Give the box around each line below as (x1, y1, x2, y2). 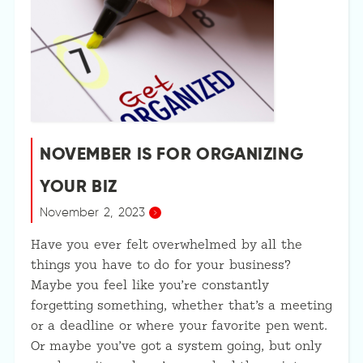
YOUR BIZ (39, 175, 117, 197)
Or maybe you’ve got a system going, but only (30, 339, 322, 353)
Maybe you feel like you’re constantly (30, 278, 269, 293)
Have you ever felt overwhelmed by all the (30, 237, 302, 252)
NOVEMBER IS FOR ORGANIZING (39, 143, 304, 164)
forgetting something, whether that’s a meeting (30, 298, 332, 313)
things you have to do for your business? (30, 258, 291, 272)
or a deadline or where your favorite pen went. (30, 318, 328, 333)
